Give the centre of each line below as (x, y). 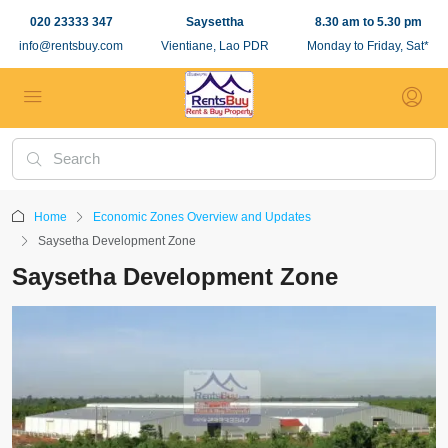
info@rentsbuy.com (71, 46)
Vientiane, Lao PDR (215, 46)
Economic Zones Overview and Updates (202, 217)
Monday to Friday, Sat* (368, 46)
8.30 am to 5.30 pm (368, 22)
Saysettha (215, 22)
